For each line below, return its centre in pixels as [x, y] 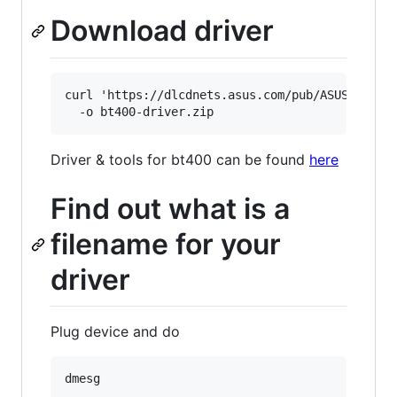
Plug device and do [115, 332]
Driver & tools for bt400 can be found [180, 159]
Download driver [162, 31]
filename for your [166, 244]
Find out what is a [170, 208]
